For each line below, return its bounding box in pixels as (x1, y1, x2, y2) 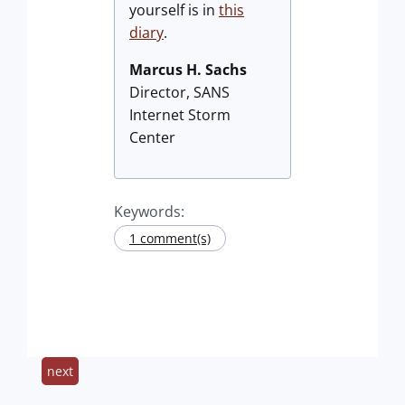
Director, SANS (129, 81, 230, 102)
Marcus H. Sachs (129, 59, 247, 80)
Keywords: (114, 201, 184, 221)
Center (129, 127, 175, 147)
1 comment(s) (129, 229, 211, 247)
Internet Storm (129, 104, 231, 125)
